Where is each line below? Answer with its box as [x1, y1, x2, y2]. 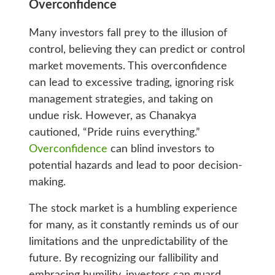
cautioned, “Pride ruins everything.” [28, 127, 200, 139]
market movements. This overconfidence [28, 61, 227, 72]
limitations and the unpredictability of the [28, 236, 228, 248]
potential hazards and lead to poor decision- [28, 160, 242, 172]
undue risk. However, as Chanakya [28, 110, 196, 122]
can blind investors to [107, 144, 214, 155]
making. [28, 177, 66, 188]
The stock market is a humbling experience [28, 203, 238, 215]
